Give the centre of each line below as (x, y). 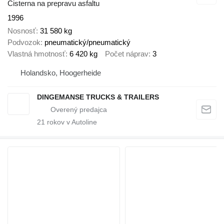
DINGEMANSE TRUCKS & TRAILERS (98, 97)
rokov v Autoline (71, 122)
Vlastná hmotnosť (36, 54)
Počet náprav (127, 54)
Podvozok (24, 42)
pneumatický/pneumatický (87, 42)
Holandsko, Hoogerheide (61, 72)
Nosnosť (22, 31)
